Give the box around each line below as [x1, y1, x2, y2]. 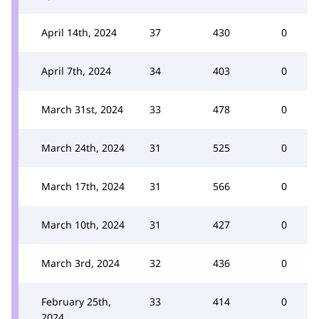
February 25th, [41, 295, 111, 308]
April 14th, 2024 [41, 26, 117, 39]
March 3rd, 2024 [41, 256, 120, 270]
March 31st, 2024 [41, 103, 123, 116]
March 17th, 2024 [41, 179, 125, 193]
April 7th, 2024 [41, 64, 111, 78]
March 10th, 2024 [41, 218, 125, 231]
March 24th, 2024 [41, 141, 125, 155]
